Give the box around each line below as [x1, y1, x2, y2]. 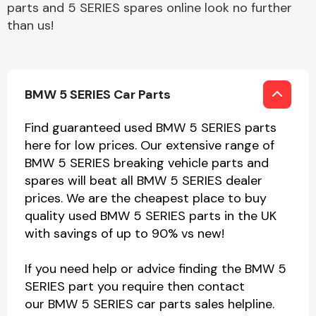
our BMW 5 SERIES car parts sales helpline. [25, 296, 274, 312]
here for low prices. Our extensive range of [25, 137, 274, 154]
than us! [7, 17, 54, 34]
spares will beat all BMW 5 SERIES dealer [25, 172, 262, 189]
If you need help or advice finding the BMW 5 [25, 260, 286, 277]
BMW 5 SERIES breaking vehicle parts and [25, 154, 269, 171]
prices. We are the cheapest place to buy [25, 190, 267, 207]
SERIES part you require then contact [25, 278, 245, 295]
